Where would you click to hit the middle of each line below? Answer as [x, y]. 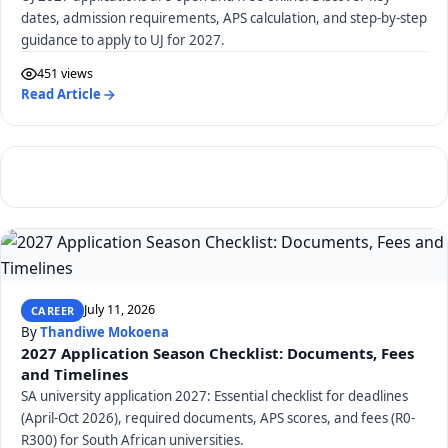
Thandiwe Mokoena [104, 331]
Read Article [61, 94]
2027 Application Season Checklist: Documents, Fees [217, 352]
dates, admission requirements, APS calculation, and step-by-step [224, 18]
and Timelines [74, 373]
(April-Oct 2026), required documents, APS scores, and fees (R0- [218, 417]
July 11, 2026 [120, 310]
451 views [65, 73]
